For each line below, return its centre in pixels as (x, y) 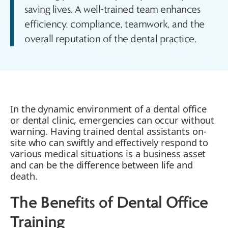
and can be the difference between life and (102, 164)
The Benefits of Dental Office (109, 203)
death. (24, 176)
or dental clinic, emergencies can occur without (112, 120)
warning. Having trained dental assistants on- (108, 131)
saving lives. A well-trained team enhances (112, 9)
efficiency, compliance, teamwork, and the (115, 24)
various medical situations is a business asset (108, 153)
